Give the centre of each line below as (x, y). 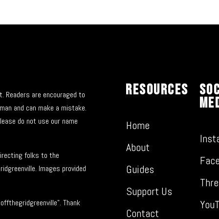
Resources (157, 90)
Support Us (149, 191)
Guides (140, 169)
